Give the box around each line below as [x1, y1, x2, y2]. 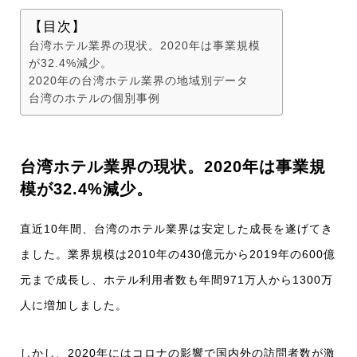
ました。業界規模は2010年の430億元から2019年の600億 [20, 248, 335, 261]
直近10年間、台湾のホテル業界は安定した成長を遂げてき [20, 222, 333, 236]
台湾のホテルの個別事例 [29, 92, 160, 105]
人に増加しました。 [20, 299, 127, 312]
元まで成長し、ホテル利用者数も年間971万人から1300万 [20, 273, 333, 287]
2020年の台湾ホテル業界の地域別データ [29, 74, 249, 88]
